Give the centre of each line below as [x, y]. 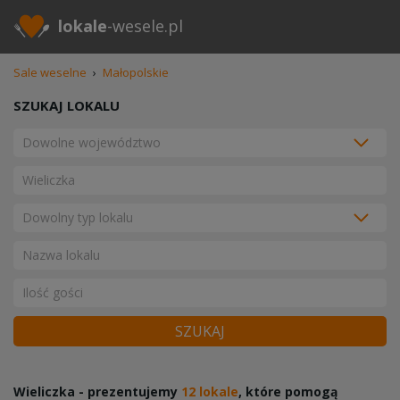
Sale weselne [50, 72]
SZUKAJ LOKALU [67, 105]
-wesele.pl [145, 26]
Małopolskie [136, 72]
